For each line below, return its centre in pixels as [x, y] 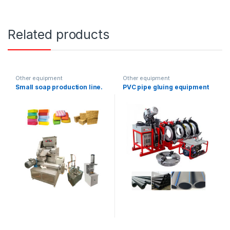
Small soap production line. [59, 87]
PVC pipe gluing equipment [166, 87]
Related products [59, 34]
